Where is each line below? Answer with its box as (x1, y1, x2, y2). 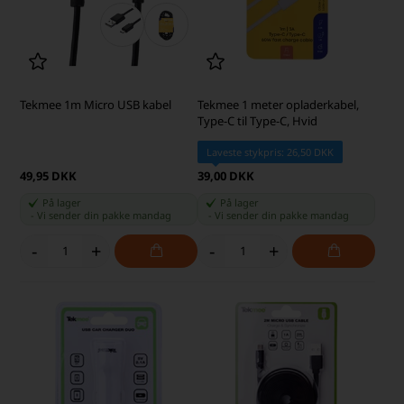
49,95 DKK (20, 167, 78, 184)
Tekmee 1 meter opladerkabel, (197, 96, 359, 113)
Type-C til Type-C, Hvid (197, 112, 317, 129)
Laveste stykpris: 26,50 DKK (207, 144, 334, 159)
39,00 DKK (197, 167, 254, 184)
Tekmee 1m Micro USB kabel (20, 96, 172, 113)
